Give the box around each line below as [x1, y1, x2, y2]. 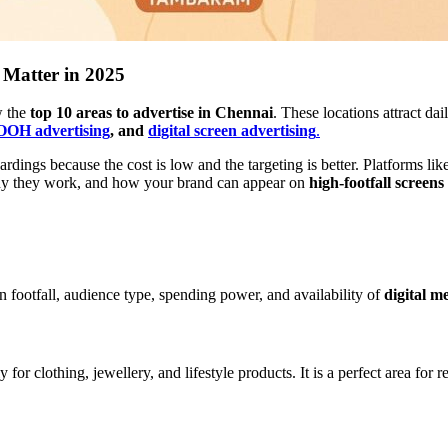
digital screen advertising [148, 122, 316, 140]
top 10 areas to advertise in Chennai [30, 104, 273, 122]
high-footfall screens [309, 174, 444, 192]
